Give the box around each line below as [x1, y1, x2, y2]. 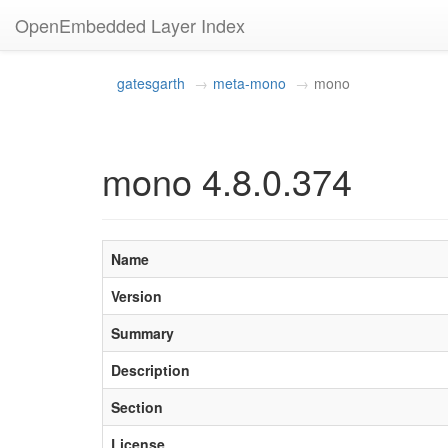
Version [111, 286, 162, 306]
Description [111, 360, 190, 380]
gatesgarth [117, 73, 185, 93]
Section [111, 397, 163, 417]
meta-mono [213, 73, 286, 93]
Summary [111, 323, 174, 343]
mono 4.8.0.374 [102, 155, 352, 206]
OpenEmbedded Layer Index [15, 12, 245, 38]
